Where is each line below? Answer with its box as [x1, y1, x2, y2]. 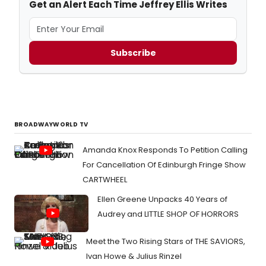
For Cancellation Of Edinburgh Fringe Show [83, 159, 246, 171]
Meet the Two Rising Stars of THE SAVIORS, [86, 235, 245, 247]
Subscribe [110, 46, 156, 59]
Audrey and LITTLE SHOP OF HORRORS [97, 208, 239, 220]
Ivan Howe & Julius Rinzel [86, 250, 182, 262]
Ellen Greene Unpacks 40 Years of [97, 194, 227, 205]
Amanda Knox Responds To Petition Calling [83, 144, 248, 156]
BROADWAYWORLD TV [14, 120, 88, 129]
